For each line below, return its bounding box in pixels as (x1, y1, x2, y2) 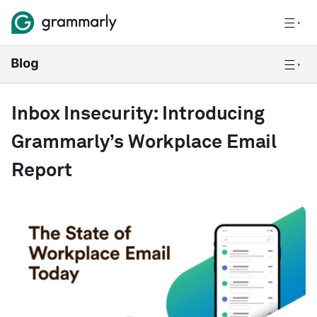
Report (11, 161, 72, 180)
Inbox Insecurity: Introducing (11, 105, 265, 124)
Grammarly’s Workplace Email (11, 133, 277, 152)
